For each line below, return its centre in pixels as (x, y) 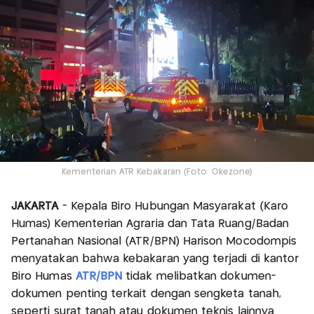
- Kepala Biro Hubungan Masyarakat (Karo (173, 207)
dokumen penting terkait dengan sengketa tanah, (146, 294)
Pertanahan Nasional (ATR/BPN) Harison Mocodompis (154, 242)
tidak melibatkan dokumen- (199, 277)
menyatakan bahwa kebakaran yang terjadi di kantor (155, 259)
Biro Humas (43, 277)
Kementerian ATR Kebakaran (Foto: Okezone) (157, 172)
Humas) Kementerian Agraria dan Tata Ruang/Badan (150, 224)
